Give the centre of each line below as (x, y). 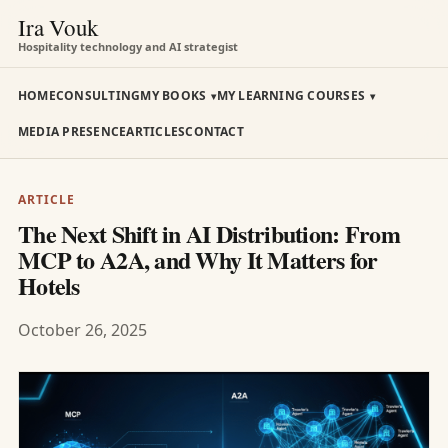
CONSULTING (98, 95)
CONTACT (214, 131)
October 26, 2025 (82, 330)
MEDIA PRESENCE (72, 131)
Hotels (49, 285)
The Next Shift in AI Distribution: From (209, 233)
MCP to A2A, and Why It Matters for (198, 259)
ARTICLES (156, 131)
